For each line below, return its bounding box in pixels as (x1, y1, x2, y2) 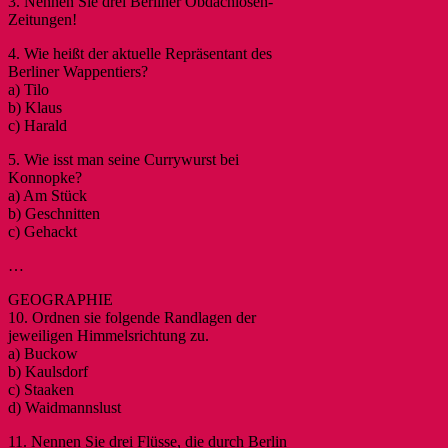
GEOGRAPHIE (8, 290, 113, 308)
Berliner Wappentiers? (8, 62, 148, 80)
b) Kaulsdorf (8, 362, 88, 380)
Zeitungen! (8, 10, 77, 28)
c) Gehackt (8, 222, 77, 240)
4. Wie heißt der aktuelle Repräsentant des (8, 44, 272, 62)
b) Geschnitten (8, 204, 100, 222)
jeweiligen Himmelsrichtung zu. (8, 326, 209, 344)
